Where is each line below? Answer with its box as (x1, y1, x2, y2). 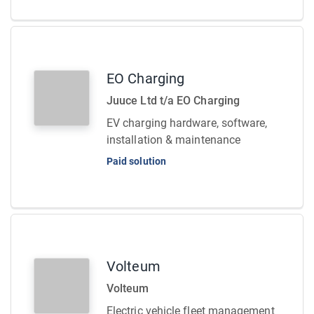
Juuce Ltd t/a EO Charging (107, 94, 240, 107)
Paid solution (107, 156, 166, 167)
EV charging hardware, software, (107, 116, 268, 130)
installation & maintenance (107, 133, 241, 146)
